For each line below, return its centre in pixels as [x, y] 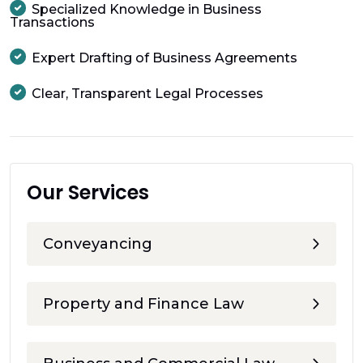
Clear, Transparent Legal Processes [147, 93]
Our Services [88, 192]
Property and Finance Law [143, 303]
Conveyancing [98, 243]
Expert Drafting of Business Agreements [164, 58]
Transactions [52, 22]
